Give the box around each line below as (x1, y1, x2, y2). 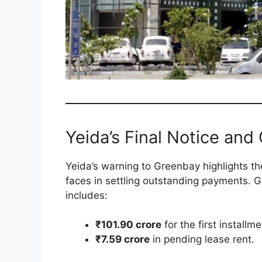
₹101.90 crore (95, 219, 161, 231)
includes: (65, 189, 108, 201)
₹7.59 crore (95, 233, 150, 246)
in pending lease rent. (150, 233, 254, 246)
